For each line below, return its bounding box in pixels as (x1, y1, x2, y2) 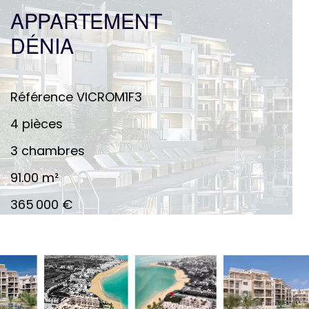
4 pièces (10, 114, 63, 132)
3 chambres (10, 141, 86, 159)
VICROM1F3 (73, 88, 143, 106)
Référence (10, 88, 74, 106)
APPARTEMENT (10, 13, 163, 34)
